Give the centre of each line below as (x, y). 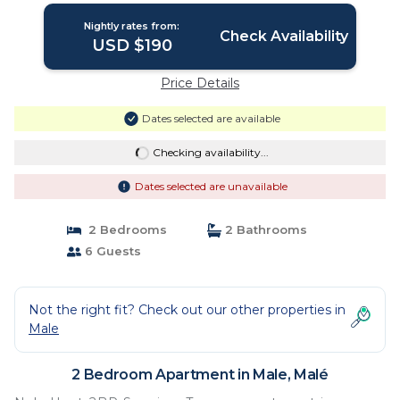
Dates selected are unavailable (211, 186)
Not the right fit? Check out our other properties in (187, 310)
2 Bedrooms (124, 229)
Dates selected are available (211, 118)
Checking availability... (210, 152)
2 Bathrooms (264, 229)
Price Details (200, 83)
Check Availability (283, 36)
